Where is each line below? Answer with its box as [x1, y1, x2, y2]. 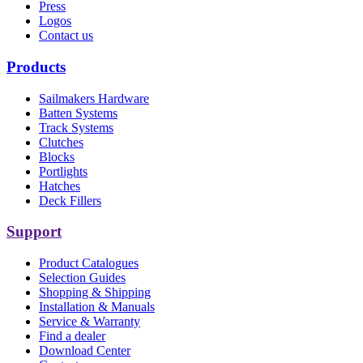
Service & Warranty [39, 314, 140, 329]
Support [6, 223, 62, 241]
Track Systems [39, 120, 113, 135]
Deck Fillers [39, 193, 101, 207]
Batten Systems [39, 105, 117, 120]
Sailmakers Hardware [39, 91, 149, 105]
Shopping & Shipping [39, 285, 151, 300]
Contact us [39, 28, 93, 43]
